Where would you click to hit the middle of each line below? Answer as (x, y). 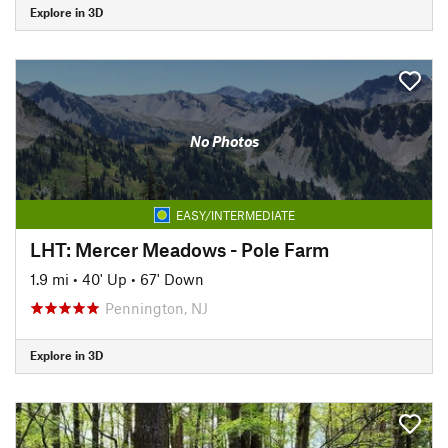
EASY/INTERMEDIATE (235, 214)
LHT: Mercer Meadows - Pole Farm (179, 249)
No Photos (224, 141)
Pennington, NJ (156, 307)
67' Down (172, 278)
